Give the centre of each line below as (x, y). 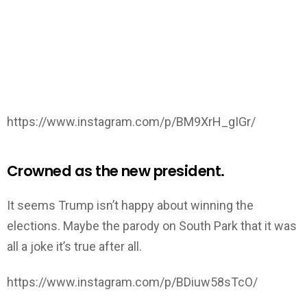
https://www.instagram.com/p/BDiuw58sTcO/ (132, 282)
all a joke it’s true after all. (74, 246)
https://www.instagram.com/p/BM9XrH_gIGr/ (131, 122)
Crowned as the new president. (116, 171)
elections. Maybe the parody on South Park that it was (152, 225)
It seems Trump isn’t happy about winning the (130, 205)
